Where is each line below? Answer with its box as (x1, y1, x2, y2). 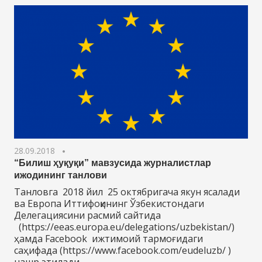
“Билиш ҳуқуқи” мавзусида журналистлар (14, 157, 211, 168)
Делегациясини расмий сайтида (14, 208, 161, 222)
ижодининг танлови (14, 170, 107, 180)
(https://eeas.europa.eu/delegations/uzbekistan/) (14, 220, 235, 233)
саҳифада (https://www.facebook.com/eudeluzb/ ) (14, 243, 231, 257)
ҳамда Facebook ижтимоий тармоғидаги (14, 232, 203, 245)
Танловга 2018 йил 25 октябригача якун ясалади (14, 185, 240, 198)
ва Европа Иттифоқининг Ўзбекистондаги (14, 196, 204, 210)
